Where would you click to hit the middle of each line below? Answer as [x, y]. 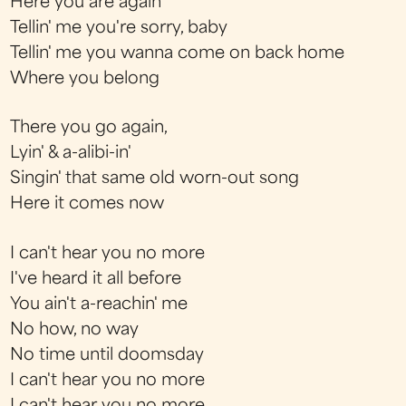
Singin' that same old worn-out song [155, 179]
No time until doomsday [107, 355]
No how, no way [75, 330]
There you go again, [89, 129]
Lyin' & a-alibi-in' [71, 154]
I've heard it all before [96, 279]
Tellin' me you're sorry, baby [119, 29]
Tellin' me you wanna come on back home [178, 54]
